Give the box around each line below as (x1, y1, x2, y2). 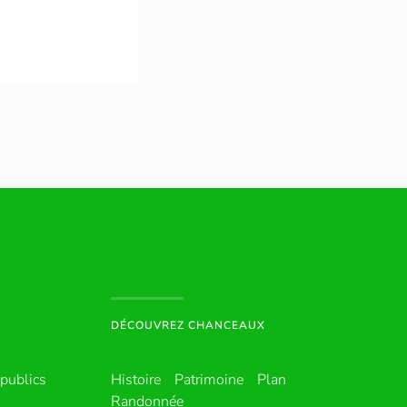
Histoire (111, 369, 161, 390)
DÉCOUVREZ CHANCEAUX (111, 317, 265, 333)
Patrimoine (174, 369, 243, 390)
